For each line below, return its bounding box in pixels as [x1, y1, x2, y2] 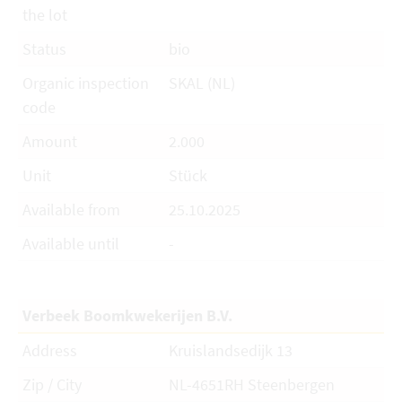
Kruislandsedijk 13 [169, 340, 297, 361]
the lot [22, 4, 67, 25]
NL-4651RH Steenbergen [169, 374, 339, 395]
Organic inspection [22, 73, 149, 93]
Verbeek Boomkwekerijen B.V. [22, 305, 236, 326]
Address [22, 340, 77, 361]
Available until [22, 233, 119, 254]
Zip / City [22, 374, 82, 395]
